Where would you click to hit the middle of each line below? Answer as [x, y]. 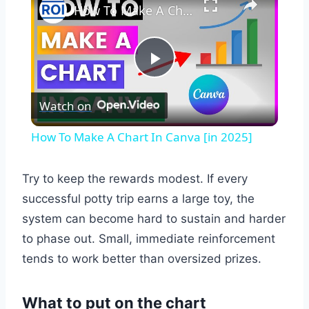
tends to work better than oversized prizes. [142, 259]
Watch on [65, 106]
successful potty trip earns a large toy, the [138, 199]
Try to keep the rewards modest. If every [135, 179]
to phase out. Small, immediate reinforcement [149, 239]
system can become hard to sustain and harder [154, 219]
